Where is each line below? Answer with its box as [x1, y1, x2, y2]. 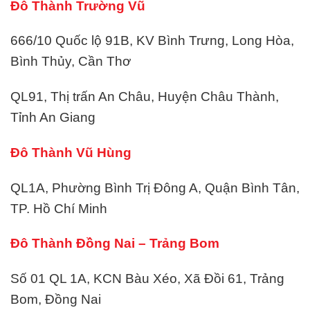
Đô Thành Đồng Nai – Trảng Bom [10, 236, 219, 251]
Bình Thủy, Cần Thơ [10, 54, 131, 69]
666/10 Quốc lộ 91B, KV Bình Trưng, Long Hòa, [10, 33, 294, 48]
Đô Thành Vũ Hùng [10, 145, 131, 160]
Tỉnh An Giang [10, 110, 95, 125]
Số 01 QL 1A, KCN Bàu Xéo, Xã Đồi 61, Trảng [10, 271, 284, 286]
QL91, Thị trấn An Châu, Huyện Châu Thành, [10, 89, 279, 104]
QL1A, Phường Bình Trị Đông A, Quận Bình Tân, [10, 180, 300, 195]
